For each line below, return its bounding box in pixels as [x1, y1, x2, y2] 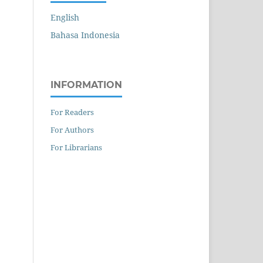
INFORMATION [50, 79, 122, 91]
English [50, 12, 79, 23]
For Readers [50, 107, 94, 118]
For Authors [50, 124, 94, 136]
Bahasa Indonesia [50, 29, 120, 41]
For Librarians [50, 142, 102, 153]
